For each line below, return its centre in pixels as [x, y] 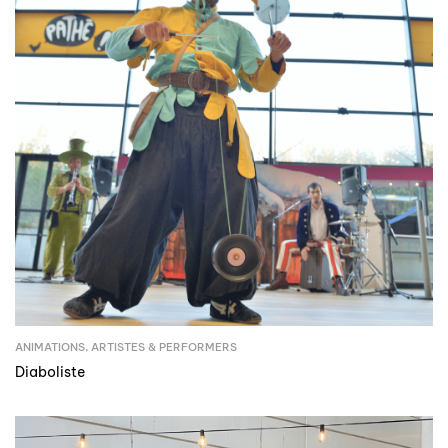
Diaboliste [50, 372]
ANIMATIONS [50, 347]
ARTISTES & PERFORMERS [164, 347]
